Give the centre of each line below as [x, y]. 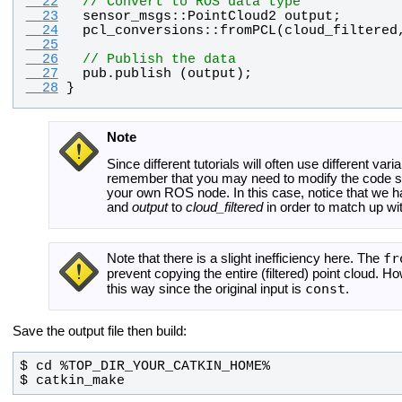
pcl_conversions [143, 31]
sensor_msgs [127, 17]
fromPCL [248, 31]
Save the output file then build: [100, 332]
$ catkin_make [72, 380]
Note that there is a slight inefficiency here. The [245, 259]
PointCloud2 [232, 17]
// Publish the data [159, 60]
